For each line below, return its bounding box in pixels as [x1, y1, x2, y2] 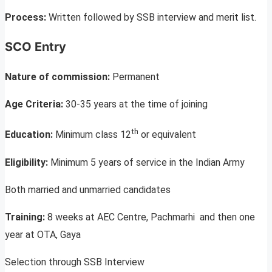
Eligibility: [5, 156, 50, 168]
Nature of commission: [5, 71, 112, 83]
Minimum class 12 [55, 129, 131, 141]
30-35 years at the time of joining [66, 98, 208, 110]
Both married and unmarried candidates [5, 183, 171, 195]
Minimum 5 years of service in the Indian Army [50, 156, 245, 168]
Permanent [112, 71, 160, 83]
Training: [5, 211, 47, 223]
